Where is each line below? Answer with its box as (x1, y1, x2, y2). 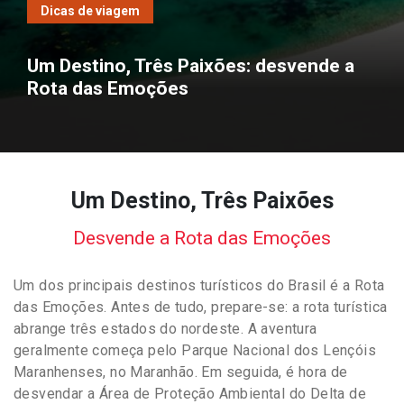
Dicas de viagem (41, 3, 140, 18)
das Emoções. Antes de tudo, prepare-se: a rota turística (14, 298, 388, 316)
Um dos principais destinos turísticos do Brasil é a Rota (14, 276, 385, 294)
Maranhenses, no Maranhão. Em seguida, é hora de (14, 363, 348, 381)
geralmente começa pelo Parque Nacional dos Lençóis (14, 341, 376, 359)
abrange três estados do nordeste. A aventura (14, 319, 317, 337)
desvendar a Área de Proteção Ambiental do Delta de (14, 384, 366, 402)
